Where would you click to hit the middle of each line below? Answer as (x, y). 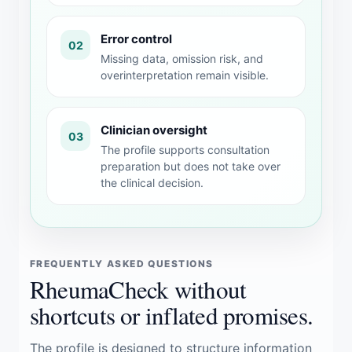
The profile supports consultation (185, 150)
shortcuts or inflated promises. (171, 315)
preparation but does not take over (191, 166)
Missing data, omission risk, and (182, 59)
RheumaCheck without (138, 289)
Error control (136, 39)
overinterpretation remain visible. (185, 75)
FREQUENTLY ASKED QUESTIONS (122, 264)
